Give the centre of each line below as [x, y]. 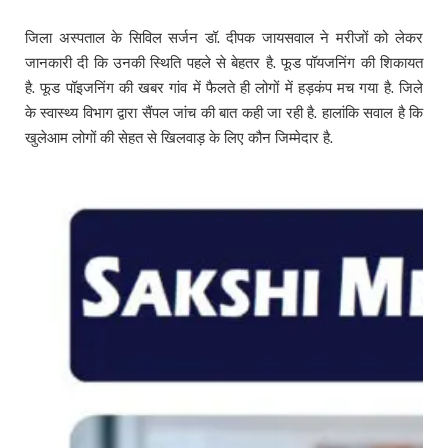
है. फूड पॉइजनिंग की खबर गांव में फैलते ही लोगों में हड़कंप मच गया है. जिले [224, 87]
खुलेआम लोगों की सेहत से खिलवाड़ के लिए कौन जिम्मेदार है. [179, 137]
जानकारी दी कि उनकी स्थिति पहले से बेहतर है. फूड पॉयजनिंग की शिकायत [224, 62]
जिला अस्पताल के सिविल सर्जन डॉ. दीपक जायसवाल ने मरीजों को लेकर [224, 37]
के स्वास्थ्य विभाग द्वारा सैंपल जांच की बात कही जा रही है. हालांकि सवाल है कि [224, 112]
